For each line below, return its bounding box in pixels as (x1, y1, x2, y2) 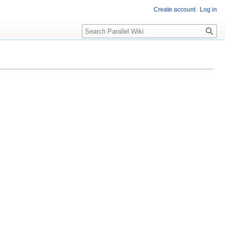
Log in (200, 6, 217, 13)
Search (81, 24, 115, 35)
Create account (154, 6, 195, 13)
